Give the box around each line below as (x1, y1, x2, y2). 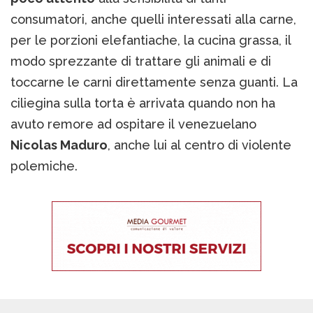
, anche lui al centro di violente (108, 138, 291, 153)
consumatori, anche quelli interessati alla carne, (10, 12, 296, 27)
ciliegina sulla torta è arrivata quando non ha (10, 96, 275, 111)
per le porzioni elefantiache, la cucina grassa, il (10, 33, 291, 48)
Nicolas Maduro (10, 138, 108, 153)
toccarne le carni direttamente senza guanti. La (10, 75, 298, 90)
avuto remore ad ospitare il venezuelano (10, 117, 256, 132)
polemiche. (10, 159, 78, 174)
